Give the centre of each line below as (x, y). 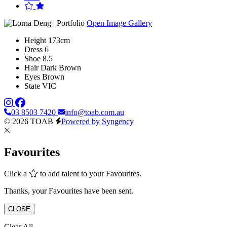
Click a (16, 173)
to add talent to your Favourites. (90, 173)
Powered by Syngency (98, 121)
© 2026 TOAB (29, 121)
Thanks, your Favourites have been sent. (69, 191)
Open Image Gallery (119, 23)
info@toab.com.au (94, 112)
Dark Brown (61, 67)
